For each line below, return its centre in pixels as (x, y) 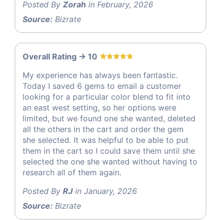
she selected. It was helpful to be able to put (106, 140)
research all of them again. (72, 173)
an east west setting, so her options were (99, 108)
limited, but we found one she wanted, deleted (109, 119)
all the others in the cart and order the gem (103, 129)
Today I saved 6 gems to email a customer (102, 86)
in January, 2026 (105, 191)
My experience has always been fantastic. (100, 75)
